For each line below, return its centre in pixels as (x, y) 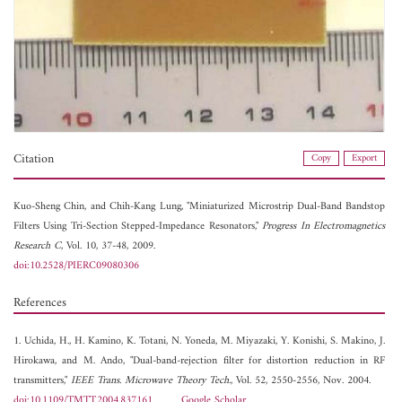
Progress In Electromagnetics (324, 227)
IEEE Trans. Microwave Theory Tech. (151, 381)
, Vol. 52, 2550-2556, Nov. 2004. (301, 381)
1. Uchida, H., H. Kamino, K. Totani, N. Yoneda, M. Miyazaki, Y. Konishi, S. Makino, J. (200, 342)
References (40, 303)
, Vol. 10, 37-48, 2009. (108, 247)
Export (365, 159)
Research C (37, 247)
